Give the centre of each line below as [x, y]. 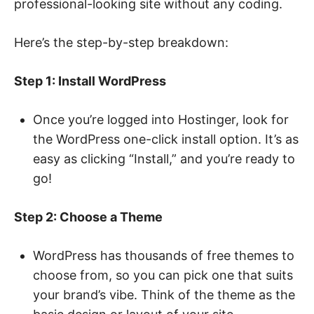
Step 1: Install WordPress [90, 81]
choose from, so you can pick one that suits [163, 275]
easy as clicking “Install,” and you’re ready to [164, 159]
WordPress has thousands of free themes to [164, 256]
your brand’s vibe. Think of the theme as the [164, 295]
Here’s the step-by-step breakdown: [121, 43]
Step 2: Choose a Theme [88, 217]
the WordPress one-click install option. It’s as [166, 139]
